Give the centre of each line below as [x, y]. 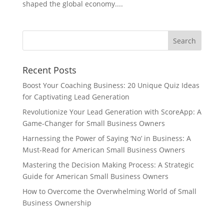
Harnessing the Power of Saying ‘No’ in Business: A [106, 138]
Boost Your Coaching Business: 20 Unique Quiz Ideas [111, 85]
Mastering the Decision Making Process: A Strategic [108, 165]
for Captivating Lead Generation [76, 97]
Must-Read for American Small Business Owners [103, 150]
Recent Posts [49, 70]
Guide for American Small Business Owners [95, 176]
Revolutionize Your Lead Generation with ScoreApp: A [112, 112]
